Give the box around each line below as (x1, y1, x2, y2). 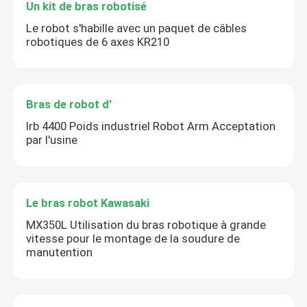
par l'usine (26, 133, 78, 147)
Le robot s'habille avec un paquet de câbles (26, 21, 247, 35)
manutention (26, 245, 93, 259)
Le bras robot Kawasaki (26, 195, 150, 210)
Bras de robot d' (26, 97, 112, 112)
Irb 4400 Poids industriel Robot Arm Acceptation (26, 119, 276, 134)
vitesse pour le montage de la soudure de (26, 231, 241, 245)
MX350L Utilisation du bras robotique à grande (26, 217, 267, 232)
